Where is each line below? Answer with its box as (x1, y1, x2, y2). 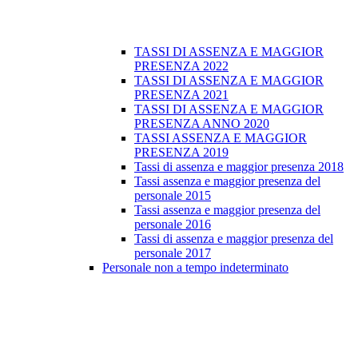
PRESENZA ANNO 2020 (134, 117, 269, 131)
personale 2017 (134, 246, 211, 261)
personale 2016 (134, 217, 211, 232)
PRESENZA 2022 (134, 59, 229, 74)
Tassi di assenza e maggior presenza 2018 (134, 160, 344, 174)
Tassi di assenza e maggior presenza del (134, 232, 333, 246)
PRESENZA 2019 (134, 145, 229, 160)
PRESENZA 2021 (134, 88, 229, 102)
